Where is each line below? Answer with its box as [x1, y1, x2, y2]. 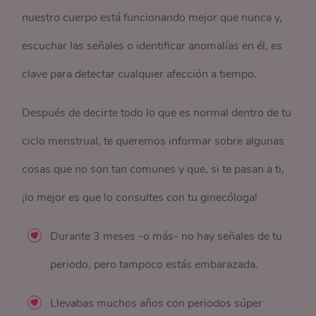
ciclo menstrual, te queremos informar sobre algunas [22, 133, 285, 150]
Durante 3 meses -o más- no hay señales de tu [50, 229, 283, 245]
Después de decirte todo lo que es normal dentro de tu [22, 105, 292, 121]
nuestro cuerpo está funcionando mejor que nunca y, [22, 10, 283, 26]
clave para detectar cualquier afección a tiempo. [22, 66, 257, 83]
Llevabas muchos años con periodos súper [50, 296, 263, 312]
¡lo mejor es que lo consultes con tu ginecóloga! [22, 190, 258, 206]
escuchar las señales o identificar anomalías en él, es [22, 38, 283, 54]
